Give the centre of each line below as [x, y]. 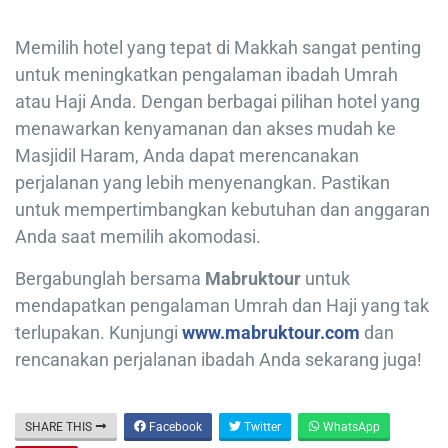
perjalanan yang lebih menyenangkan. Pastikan [202, 182]
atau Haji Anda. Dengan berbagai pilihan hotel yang [217, 101]
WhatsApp [350, 426]
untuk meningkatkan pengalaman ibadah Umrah [206, 74]
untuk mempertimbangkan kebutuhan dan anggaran [222, 209]
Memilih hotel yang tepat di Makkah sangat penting [218, 47]
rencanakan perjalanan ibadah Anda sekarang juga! [218, 359]
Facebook [174, 426]
